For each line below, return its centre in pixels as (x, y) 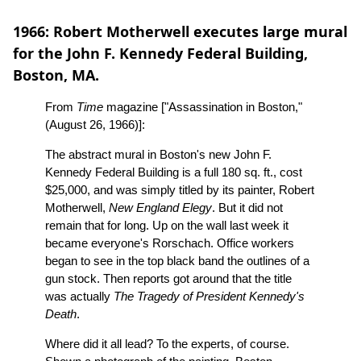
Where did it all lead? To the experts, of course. (167, 344)
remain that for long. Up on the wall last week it (167, 225)
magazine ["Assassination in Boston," (203, 107)
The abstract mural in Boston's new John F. (158, 154)
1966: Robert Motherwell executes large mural (180, 31)
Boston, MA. (56, 75)
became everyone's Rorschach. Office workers (170, 243)
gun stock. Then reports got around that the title (168, 278)
